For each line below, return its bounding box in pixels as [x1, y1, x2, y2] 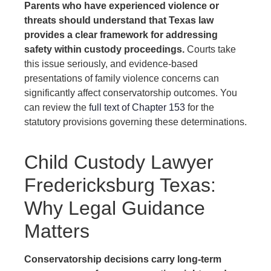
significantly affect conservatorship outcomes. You [24, 88, 237, 99]
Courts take [184, 44, 236, 55]
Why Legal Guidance [24, 197, 205, 219]
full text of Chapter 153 [89, 102, 185, 113]
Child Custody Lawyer [24, 151, 214, 173]
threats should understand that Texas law [24, 15, 214, 26]
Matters [24, 220, 90, 242]
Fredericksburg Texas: [24, 174, 216, 196]
